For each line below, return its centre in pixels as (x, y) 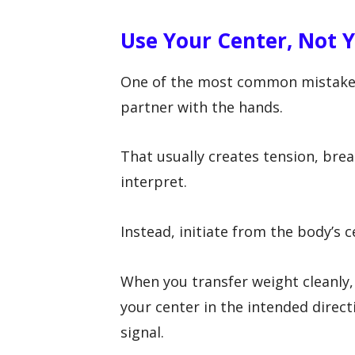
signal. (142, 332)
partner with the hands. (202, 107)
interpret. (154, 182)
